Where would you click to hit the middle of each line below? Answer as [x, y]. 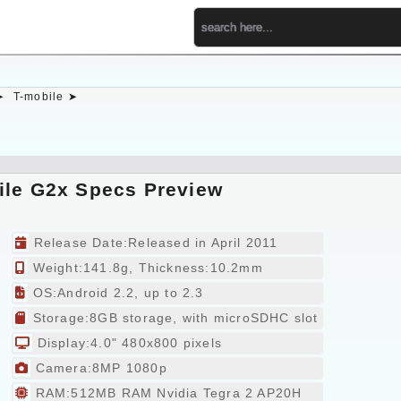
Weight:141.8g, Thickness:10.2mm [145, 268]
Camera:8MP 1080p [99, 368]
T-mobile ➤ [45, 97]
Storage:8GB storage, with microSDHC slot [173, 318]
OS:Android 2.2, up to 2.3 [116, 293]
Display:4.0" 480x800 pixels [127, 343]
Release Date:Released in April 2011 [154, 243]
